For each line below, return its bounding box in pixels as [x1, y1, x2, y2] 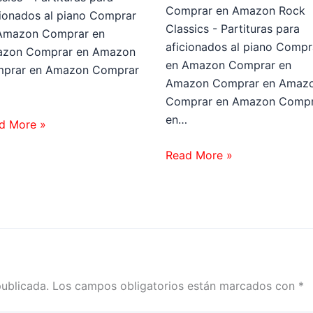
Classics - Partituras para [165, 21, 300, 36]
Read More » [165, 148, 233, 163]
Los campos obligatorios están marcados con [52, 279, 298, 293]
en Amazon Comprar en [165, 57, 291, 72]
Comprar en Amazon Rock [165, 3, 305, 17]
